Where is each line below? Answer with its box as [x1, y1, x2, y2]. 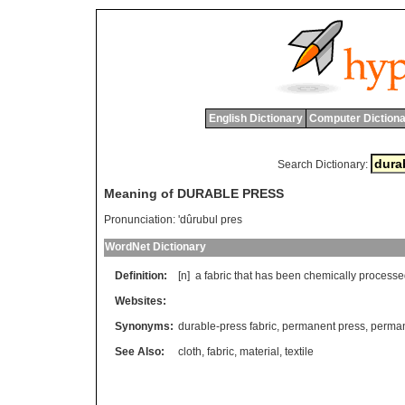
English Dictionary [208, 112, 303, 125]
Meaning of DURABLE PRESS [104, 186, 284, 202]
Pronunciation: [104, 213, 175, 227]
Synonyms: [115, 320, 174, 334]
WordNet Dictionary [105, 240, 206, 254]
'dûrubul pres [178, 213, 242, 227]
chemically [304, 269, 356, 283]
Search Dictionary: [277, 158, 368, 171]
